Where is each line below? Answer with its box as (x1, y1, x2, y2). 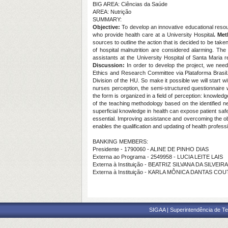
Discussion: (93, 62, 125, 68)
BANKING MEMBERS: (93, 138, 148, 145)
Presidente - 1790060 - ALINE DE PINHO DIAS (93, 146, 209, 152)
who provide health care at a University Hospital (93, 32, 214, 38)
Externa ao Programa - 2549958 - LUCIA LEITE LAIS (93, 154, 223, 160)
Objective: (93, 24, 120, 30)
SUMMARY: (93, 16, 122, 22)
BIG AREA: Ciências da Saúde (93, 1, 167, 7)
